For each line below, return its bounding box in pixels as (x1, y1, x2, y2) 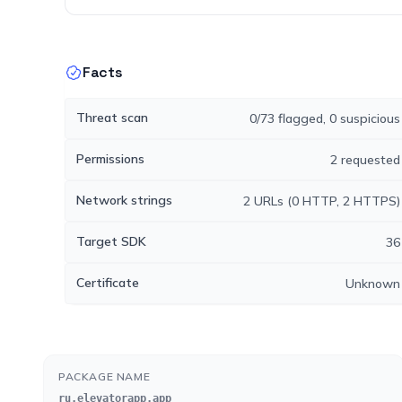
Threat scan (76, 109, 148, 126)
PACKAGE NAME (58, 370, 151, 383)
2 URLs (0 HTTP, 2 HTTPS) (242, 193, 400, 209)
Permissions (76, 151, 144, 167)
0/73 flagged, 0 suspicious (249, 110, 400, 127)
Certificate (76, 275, 139, 291)
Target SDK (76, 233, 146, 249)
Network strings (76, 192, 172, 208)
